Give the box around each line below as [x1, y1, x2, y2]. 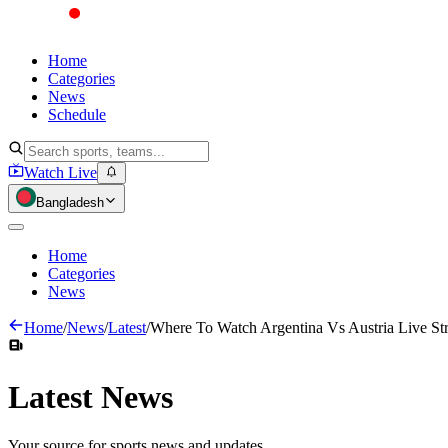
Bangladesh [36, 195, 104, 211]
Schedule [48, 106, 106, 123]
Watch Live [24, 164, 97, 182]
